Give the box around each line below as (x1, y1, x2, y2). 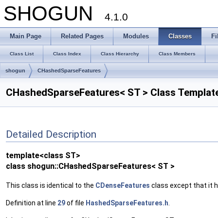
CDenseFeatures (95, 181, 150, 189)
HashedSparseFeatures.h (86, 199, 168, 207)
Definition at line (6, 199, 57, 207)
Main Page (10, 33, 41, 40)
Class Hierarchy (101, 51, 139, 56)
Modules (123, 33, 149, 40)
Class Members (159, 51, 196, 56)
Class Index (53, 51, 81, 56)
